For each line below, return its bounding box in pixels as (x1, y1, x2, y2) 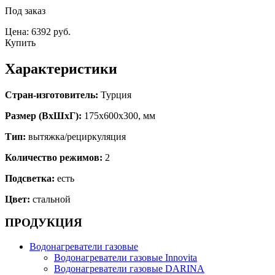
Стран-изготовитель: (5, 89, 98, 100)
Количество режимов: (5, 152, 103, 163)
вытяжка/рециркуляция (26, 131, 126, 142)
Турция (98, 89, 131, 100)
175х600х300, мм (82, 110, 155, 121)
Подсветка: (5, 172, 55, 184)
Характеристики (5, 60, 117, 77)
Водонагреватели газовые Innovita (54, 252, 197, 263)
